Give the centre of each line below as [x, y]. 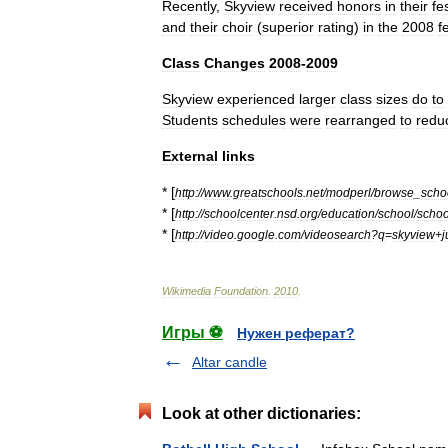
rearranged [360, 120]
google [256, 234]
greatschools [268, 192]
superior [288, 27]
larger [317, 99]
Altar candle [229, 362]
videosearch [337, 234]
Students [190, 120]
